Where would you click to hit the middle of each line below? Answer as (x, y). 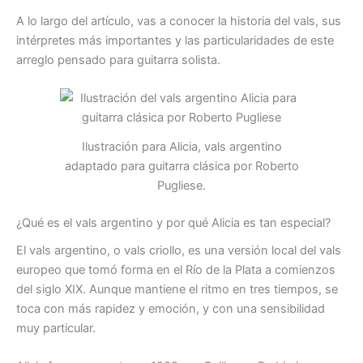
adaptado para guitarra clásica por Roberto (181, 167)
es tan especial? (285, 222)
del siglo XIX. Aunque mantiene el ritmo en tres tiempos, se (177, 290)
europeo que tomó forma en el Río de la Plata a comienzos (176, 270)
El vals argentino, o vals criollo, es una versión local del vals (179, 251)
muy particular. (56, 329)
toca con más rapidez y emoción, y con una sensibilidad (171, 309)
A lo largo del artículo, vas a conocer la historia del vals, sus (179, 21)
